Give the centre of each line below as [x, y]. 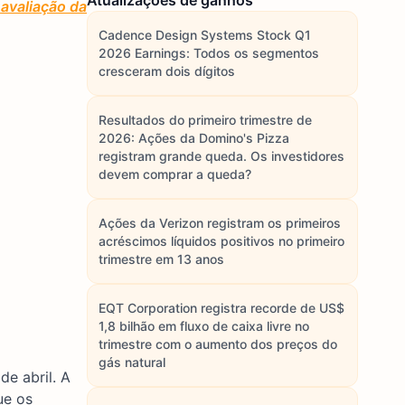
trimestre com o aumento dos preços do [218, 344]
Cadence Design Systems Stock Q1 [205, 35]
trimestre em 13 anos [161, 259]
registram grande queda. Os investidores [221, 156]
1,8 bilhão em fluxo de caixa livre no [204, 326]
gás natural [132, 362]
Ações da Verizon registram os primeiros [220, 223]
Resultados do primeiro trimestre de [205, 120]
